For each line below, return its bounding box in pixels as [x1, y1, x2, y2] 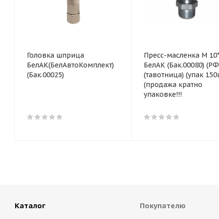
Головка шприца [27, 51, 84, 60]
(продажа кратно [144, 80, 202, 89]
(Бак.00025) [27, 70, 64, 80]
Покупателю [139, 201, 186, 211]
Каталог [15, 201, 45, 211]
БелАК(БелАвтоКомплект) [27, 61, 114, 70]
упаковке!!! [144, 90, 182, 99]
